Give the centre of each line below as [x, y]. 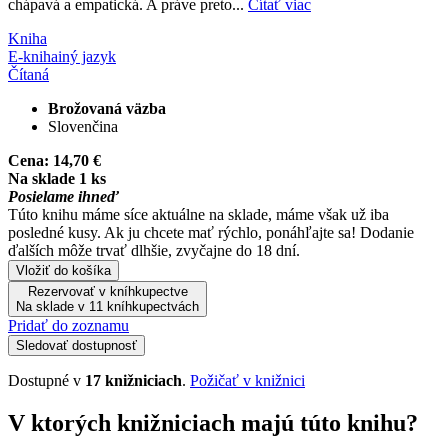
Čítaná [28, 74]
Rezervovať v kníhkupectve [107, 291]
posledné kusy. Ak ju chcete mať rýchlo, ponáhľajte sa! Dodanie [211, 232]
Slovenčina [83, 126]
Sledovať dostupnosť [76, 345]
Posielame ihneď [63, 196]
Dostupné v [46, 380]
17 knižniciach [133, 380]
